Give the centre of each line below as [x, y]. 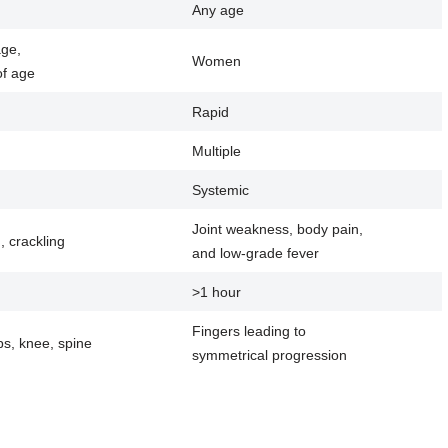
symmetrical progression [270, 355]
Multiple [217, 151]
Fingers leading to [249, 331]
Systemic [221, 190]
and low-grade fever [256, 253]
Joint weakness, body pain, [278, 229]
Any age [218, 10]
